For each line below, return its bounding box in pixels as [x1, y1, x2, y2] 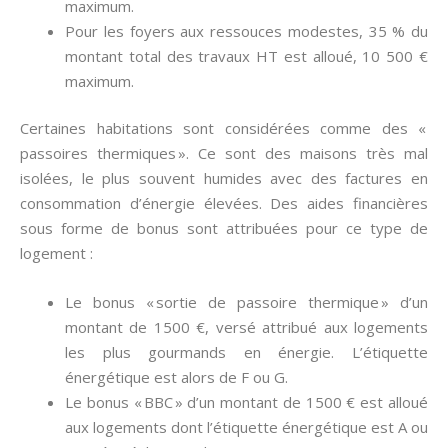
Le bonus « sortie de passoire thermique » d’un [65, 292, 428, 312]
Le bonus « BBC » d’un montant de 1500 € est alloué [65, 392, 428, 412]
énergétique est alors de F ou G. [65, 367, 288, 387]
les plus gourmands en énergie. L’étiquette [65, 342, 428, 362]
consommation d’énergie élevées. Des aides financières [20, 193, 428, 213]
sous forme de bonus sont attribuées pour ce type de [20, 218, 428, 238]
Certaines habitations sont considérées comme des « [20, 118, 428, 138]
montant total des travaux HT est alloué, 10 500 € [65, 45, 428, 66]
